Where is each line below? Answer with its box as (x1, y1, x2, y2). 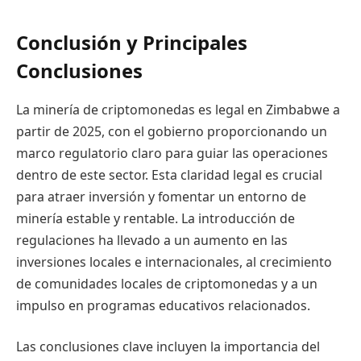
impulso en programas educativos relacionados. (16, 296, 310, 314)
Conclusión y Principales (16, 28, 247, 56)
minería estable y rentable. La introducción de (16, 209, 295, 227)
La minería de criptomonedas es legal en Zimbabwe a (16, 100, 340, 118)
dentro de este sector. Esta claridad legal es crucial (16, 165, 322, 184)
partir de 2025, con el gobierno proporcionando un (16, 122, 327, 140)
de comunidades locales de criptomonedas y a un (16, 274, 317, 293)
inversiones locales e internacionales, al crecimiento (16, 252, 332, 271)
